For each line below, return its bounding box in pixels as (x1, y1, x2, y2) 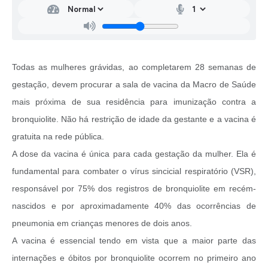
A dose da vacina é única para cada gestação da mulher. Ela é (12, 149, 256, 159)
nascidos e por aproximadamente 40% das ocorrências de (12, 201, 256, 211)
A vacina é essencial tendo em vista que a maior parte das (12, 236, 256, 246)
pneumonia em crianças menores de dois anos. (12, 218, 192, 229)
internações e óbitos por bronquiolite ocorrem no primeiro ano (12, 253, 256, 263)
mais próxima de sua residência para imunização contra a (12, 97, 256, 107)
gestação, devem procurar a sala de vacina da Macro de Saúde (12, 80, 256, 90)
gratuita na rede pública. (12, 132, 104, 142)
